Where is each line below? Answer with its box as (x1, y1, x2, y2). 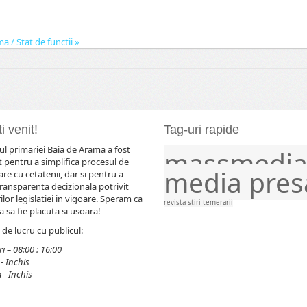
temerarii (203, 197, 233, 207)
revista (164, 197, 188, 207)
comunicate (199, 145, 239, 155)
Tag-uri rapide (164, 122, 239, 136)
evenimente (239, 145, 280, 155)
